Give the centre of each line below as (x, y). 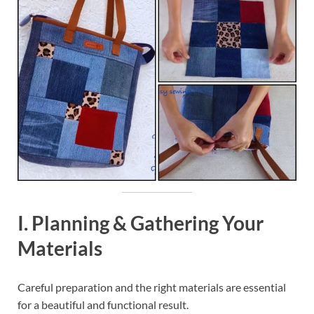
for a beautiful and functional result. (103, 305)
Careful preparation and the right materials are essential (152, 287)
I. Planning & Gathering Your (141, 223)
